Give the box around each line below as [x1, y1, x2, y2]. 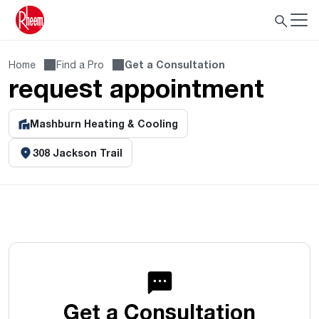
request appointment [9, 72, 264, 103]
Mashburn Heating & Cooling [30, 117, 178, 130]
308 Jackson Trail [33, 147, 122, 159]
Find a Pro [56, 58, 104, 70]
